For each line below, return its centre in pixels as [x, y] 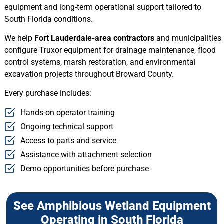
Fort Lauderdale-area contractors [94, 38]
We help [19, 38]
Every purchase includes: [48, 93]
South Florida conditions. [48, 19]
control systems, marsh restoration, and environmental [100, 62]
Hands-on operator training [68, 112]
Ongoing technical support [67, 126]
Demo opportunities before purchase [85, 168]
